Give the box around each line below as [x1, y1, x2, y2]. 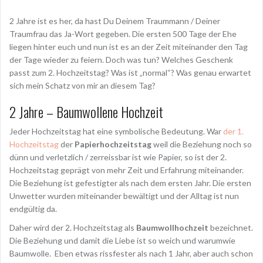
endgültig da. [9, 204, 57, 214]
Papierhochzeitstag [75, 139, 151, 149]
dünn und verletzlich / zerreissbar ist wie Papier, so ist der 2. [9, 152, 227, 162]
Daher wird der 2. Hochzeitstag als [9, 222, 136, 232]
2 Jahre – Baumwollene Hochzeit [9, 101, 163, 122]
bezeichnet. [208, 222, 253, 232]
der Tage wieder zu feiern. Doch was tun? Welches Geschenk [9, 55, 233, 65]
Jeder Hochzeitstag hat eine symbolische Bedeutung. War [9, 126, 223, 136]
